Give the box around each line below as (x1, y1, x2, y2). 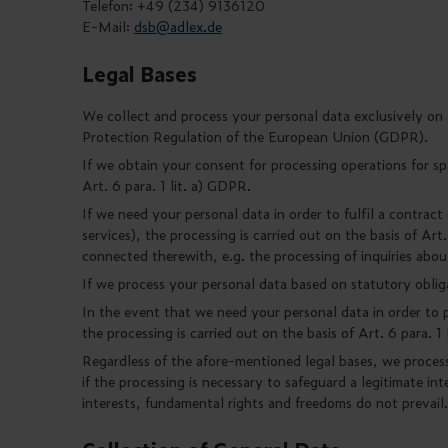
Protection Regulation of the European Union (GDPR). (82, 126, 432, 146)
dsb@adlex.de (134, 16, 222, 36)
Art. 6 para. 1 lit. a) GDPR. (82, 175, 255, 195)
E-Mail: (82, 16, 134, 36)
